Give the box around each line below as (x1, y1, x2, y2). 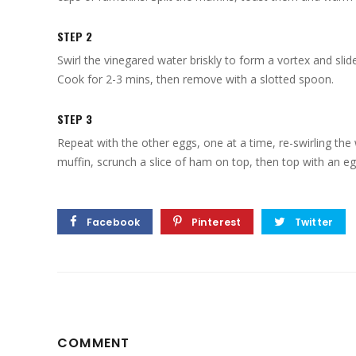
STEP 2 (56, 28, 92, 44)
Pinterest (191, 215, 242, 229)
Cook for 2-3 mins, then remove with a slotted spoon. (56, 72, 334, 87)
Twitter (295, 215, 333, 229)
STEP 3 (56, 110, 92, 127)
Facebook (87, 215, 141, 229)
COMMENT (56, 334, 130, 353)
